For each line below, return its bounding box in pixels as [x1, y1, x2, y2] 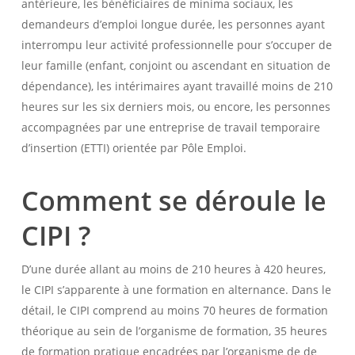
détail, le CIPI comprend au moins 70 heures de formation [21, 303, 328, 318]
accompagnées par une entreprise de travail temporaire [21, 120, 320, 135]
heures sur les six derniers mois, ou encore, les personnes [21, 99, 330, 114]
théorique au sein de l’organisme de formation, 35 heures [21, 323, 327, 338]
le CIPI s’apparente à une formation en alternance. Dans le [21, 282, 331, 297]
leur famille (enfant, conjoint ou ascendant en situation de [21, 58, 330, 73]
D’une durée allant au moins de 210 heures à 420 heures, [21, 261, 326, 277]
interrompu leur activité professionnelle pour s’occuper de [21, 37, 332, 52]
